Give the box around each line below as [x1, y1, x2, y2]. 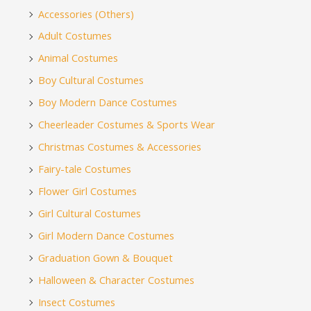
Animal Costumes [38, 51, 118, 65]
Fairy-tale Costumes [38, 162, 131, 176]
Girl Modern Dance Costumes [38, 228, 174, 242]
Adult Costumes [38, 28, 112, 43]
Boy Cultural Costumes [38, 73, 144, 87]
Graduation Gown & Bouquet [38, 250, 173, 264]
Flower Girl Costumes [38, 184, 137, 199]
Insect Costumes [38, 294, 115, 309]
